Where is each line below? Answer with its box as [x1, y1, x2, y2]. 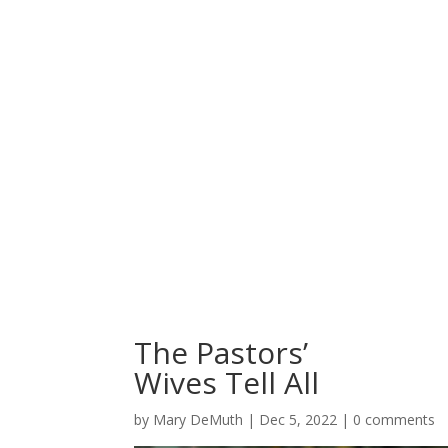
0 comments [353, 409, 436, 429]
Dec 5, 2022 [259, 409, 338, 429]
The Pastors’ [134, 331, 309, 373]
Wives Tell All [134, 361, 320, 403]
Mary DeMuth [153, 409, 244, 429]
